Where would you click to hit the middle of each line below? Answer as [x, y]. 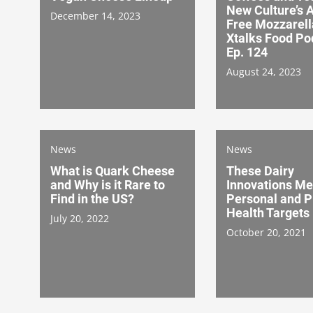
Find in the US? [92, 198]
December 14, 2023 [95, 15]
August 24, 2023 [264, 71]
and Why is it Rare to [108, 184]
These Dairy [260, 170]
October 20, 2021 [266, 232]
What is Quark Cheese [112, 170]
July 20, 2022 [80, 218]
